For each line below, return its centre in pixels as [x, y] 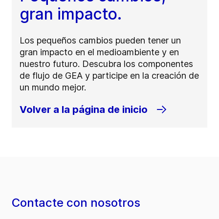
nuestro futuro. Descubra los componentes [106, 64]
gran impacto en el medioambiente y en [99, 52]
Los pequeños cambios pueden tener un [100, 41]
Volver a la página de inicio [84, 110]
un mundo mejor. [53, 88]
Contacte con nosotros [76, 203]
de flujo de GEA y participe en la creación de [109, 76]
